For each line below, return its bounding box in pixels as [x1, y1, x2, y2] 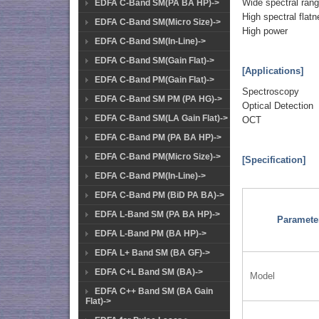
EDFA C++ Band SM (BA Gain [95, 286, 213, 296]
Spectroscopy [242, 86, 300, 98]
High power [242, 26, 288, 37]
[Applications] [242, 66, 304, 77]
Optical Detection [242, 100, 314, 112]
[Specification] [242, 155, 306, 166]
